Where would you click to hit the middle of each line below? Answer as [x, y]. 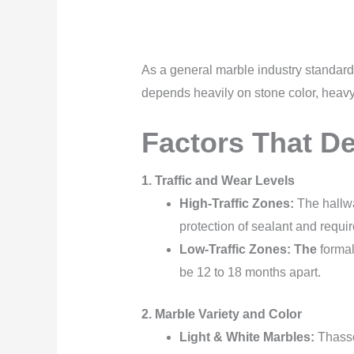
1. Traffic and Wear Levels [218, 180]
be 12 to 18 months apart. [251, 272]
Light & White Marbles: [247, 337]
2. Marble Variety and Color [221, 314]
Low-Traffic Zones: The [248, 249]
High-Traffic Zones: [236, 203]
